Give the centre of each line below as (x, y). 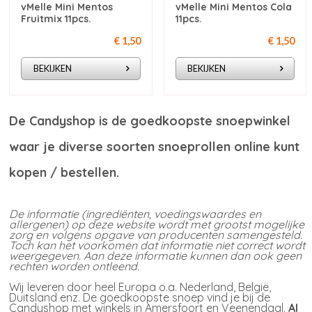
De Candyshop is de (70, 120)
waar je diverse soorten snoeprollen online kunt (155, 146)
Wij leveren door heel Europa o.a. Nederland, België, (140, 287)
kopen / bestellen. (64, 172)
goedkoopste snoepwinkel (211, 120)
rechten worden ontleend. (75, 266)
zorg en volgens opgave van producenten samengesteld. (156, 235)
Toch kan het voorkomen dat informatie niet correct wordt (157, 245)
